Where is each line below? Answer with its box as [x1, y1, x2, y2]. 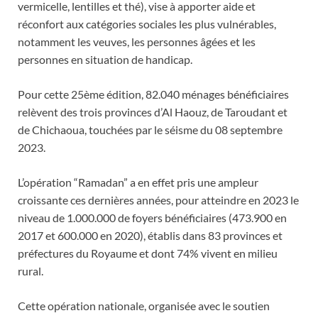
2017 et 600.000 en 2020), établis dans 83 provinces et [18, 229, 283, 243]
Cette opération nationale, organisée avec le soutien [18, 299, 270, 313]
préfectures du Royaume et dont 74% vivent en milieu [18, 246, 278, 261]
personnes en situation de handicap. [18, 53, 192, 67]
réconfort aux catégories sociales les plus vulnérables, [18, 17, 276, 31]
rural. [18, 264, 43, 278]
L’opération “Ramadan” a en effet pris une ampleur [18, 175, 258, 190]
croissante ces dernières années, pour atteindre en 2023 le [18, 193, 299, 207]
